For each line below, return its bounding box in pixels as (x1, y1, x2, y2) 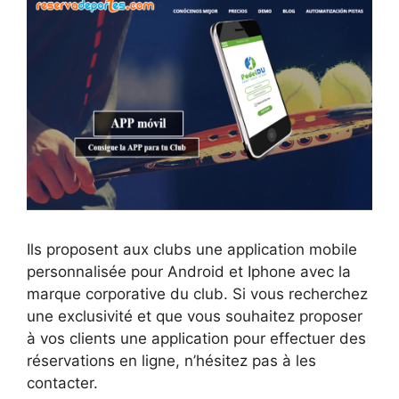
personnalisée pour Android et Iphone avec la (27, 263, 351, 281)
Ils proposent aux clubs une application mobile (27, 240, 357, 259)
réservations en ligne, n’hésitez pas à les (27, 352, 316, 370)
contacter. (27, 374, 98, 393)
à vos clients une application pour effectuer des (27, 330, 366, 348)
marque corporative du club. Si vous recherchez (27, 285, 368, 304)
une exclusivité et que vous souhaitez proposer (27, 307, 362, 326)
